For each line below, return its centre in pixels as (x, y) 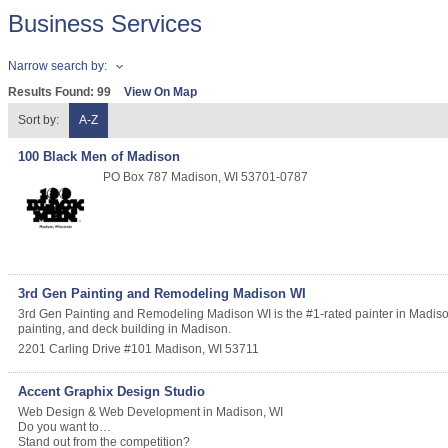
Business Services (105, 23)
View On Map (160, 92)
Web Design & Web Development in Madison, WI (150, 412)
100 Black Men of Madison (99, 156)
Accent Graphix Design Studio (111, 391)
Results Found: (52, 92)
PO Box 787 (135, 177)
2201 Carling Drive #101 (85, 349)
